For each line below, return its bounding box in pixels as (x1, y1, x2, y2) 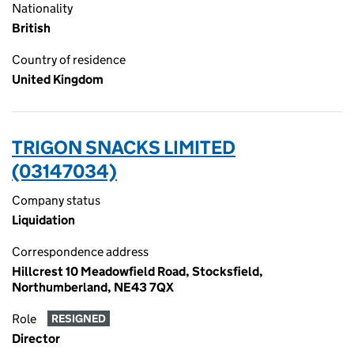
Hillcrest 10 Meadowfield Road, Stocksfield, (12, 264, 263, 279)
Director (12, 331, 60, 346)
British (12, 21, 51, 36)
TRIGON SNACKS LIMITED (12, 136, 235, 159)
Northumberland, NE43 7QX (12, 280, 174, 295)
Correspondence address (12, 244, 149, 259)
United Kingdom (12, 72, 104, 87)
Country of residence (12, 52, 126, 67)
